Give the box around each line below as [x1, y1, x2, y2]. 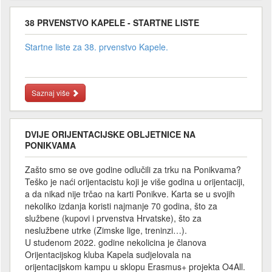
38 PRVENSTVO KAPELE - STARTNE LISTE [25, 16, 199, 29]
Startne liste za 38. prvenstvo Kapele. [25, 40, 168, 53]
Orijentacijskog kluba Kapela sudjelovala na [25, 248, 191, 260]
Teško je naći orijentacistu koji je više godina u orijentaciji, [25, 175, 245, 188]
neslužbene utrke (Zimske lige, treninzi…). [25, 223, 187, 236]
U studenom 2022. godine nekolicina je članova [25, 236, 206, 248]
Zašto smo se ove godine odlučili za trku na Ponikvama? [25, 163, 241, 175]
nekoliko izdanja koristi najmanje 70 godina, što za [25, 199, 217, 212]
